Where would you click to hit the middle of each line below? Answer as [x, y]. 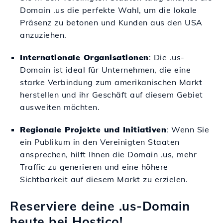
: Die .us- [167, 57]
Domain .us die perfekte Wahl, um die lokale [109, 10]
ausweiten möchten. [60, 107]
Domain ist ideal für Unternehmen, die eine [105, 70]
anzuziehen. [43, 35]
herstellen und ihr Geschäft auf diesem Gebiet [111, 95]
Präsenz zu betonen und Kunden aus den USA [111, 22]
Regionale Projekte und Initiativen [93, 129]
